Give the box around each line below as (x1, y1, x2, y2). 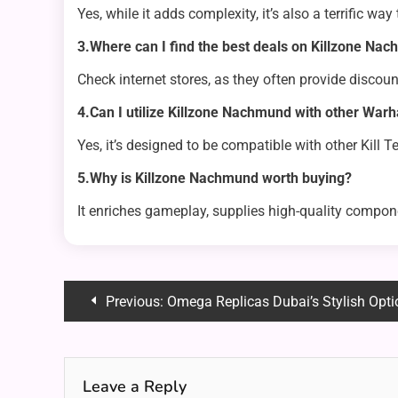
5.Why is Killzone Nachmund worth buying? (77, 170, 352, 187)
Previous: (106, 293, 163, 311)
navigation (63, 322, 193, 359)
